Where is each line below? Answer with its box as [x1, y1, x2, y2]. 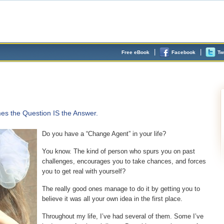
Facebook [171, 49, 195, 55]
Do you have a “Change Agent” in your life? [42, 130, 166, 137]
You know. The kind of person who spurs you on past [42, 147, 195, 155]
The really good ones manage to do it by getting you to [42, 185, 200, 192]
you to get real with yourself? [42, 167, 125, 175]
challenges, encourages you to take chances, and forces [42, 157, 206, 165]
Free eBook [121, 49, 149, 55]
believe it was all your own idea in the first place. [42, 195, 182, 202]
